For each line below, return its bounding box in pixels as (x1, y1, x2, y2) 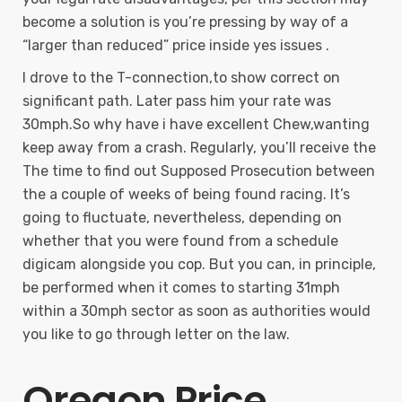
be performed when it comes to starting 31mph (22, 279, 340, 296)
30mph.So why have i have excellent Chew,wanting (22, 116, 370, 133)
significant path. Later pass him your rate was (22, 92, 331, 109)
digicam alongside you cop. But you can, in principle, (22, 256, 376, 273)
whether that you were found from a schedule (22, 232, 338, 249)
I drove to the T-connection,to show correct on (22, 69, 340, 86)
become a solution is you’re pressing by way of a (22, 13, 348, 31)
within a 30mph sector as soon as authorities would (22, 302, 371, 319)
